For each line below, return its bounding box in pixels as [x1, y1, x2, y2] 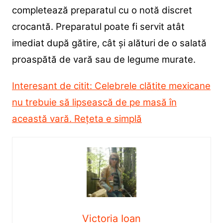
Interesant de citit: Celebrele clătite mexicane [11, 80, 211, 92]
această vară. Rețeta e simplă [11, 112, 142, 124]
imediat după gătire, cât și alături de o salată [11, 37, 207, 49]
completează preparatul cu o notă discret [11, 4, 192, 16]
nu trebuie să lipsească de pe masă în [11, 96, 177, 108]
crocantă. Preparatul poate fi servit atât [11, 20, 185, 32]
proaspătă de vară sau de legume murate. [11, 53, 196, 65]
